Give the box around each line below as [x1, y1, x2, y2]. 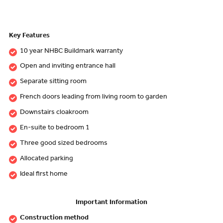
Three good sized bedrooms [19, 140, 108, 147]
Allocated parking [19, 155, 73, 163]
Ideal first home [19, 171, 68, 178]
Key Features [8, 32, 50, 40]
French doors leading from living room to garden [19, 94, 167, 102]
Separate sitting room [19, 79, 87, 86]
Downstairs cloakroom [19, 110, 89, 117]
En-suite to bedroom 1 [19, 124, 90, 132]
